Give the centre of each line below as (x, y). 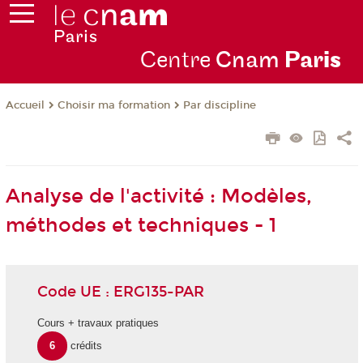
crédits (87, 346)
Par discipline (219, 106)
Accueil (25, 106)
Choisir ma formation (113, 106)
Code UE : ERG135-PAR (120, 291)
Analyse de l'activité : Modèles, (158, 196)
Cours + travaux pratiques (98, 323)
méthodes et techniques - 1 (141, 226)
